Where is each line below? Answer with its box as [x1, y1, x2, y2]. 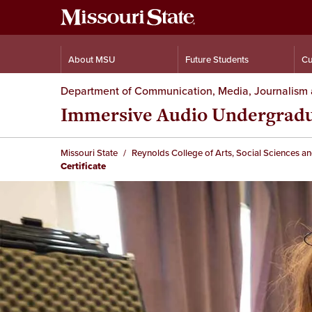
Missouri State [61, 146, 118, 159]
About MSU [68, 53, 115, 66]
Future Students [185, 53, 249, 66]
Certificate [61, 159, 106, 173]
